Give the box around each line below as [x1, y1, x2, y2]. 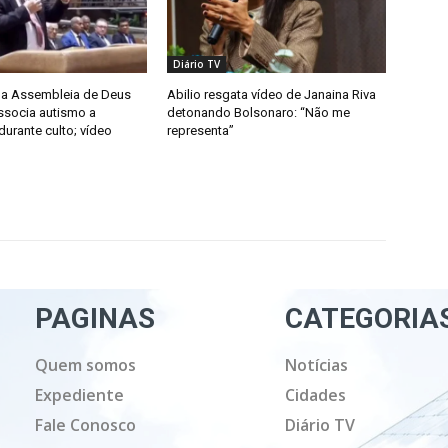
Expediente [35, 384, 125, 406]
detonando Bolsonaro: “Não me [167, 105, 351, 120]
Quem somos [35, 354, 137, 376]
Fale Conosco [35, 414, 137, 436]
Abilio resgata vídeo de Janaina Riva [167, 87, 377, 102]
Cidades [285, 384, 347, 406]
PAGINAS [35, 302, 156, 335]
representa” [167, 123, 235, 138]
